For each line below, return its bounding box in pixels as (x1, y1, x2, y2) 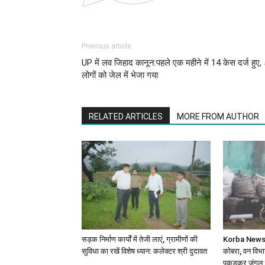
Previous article (82, 41, 131, 50)
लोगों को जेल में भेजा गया (82, 69, 158, 80)
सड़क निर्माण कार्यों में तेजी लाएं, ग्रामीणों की (82, 234, 198, 244)
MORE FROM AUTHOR (177, 111, 259, 121)
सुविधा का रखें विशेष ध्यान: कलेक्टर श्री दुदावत (82, 246, 207, 256)
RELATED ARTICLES (89, 111, 163, 121)
